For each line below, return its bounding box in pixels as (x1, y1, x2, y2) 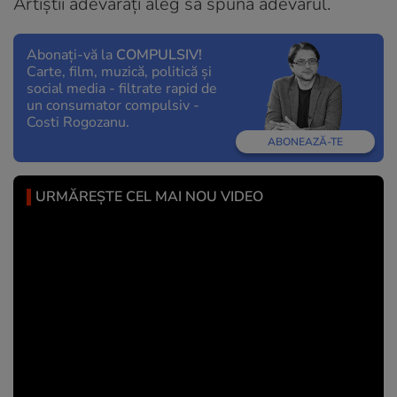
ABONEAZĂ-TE (267, 135, 343, 150)
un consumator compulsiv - (27, 95, 199, 115)
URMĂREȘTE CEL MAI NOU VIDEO (35, 187, 263, 207)
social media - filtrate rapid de (27, 78, 217, 98)
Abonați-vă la (27, 44, 116, 65)
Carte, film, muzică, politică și (27, 61, 212, 82)
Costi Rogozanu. (27, 112, 129, 132)
